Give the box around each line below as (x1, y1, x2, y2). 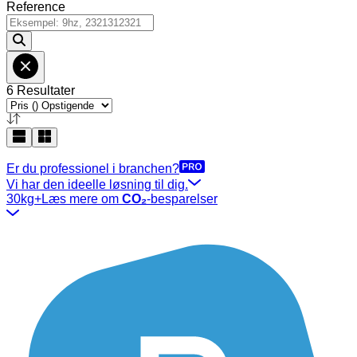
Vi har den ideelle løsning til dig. (6, 178, 188, 191)
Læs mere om (41, 192, 122, 206)
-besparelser (147, 192, 218, 206)
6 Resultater (6, 84, 75, 97)
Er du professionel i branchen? (6, 162, 179, 175)
